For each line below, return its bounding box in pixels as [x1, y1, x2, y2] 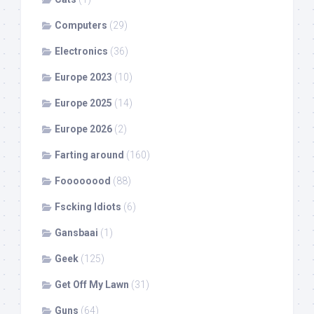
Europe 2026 [55, 123, 112, 135]
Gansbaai [55, 227, 98, 239]
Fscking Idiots [55, 201, 121, 213]
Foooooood [55, 175, 111, 187]
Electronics [55, 46, 108, 57]
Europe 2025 [55, 97, 112, 109]
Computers [55, 20, 107, 32]
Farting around [55, 149, 124, 161]
